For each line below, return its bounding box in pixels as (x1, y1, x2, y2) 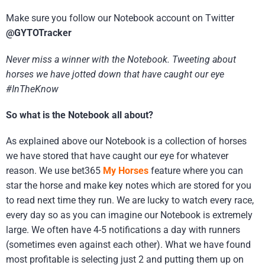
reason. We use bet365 (6, 164, 103, 176)
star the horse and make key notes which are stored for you (6, 179, 251, 191)
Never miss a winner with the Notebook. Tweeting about (6, 53, 236, 65)
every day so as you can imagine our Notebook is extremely (6, 209, 253, 221)
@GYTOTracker (6, 27, 72, 39)
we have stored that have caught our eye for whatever (6, 150, 228, 161)
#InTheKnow (6, 83, 59, 95)
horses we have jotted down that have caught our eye (6, 68, 224, 80)
